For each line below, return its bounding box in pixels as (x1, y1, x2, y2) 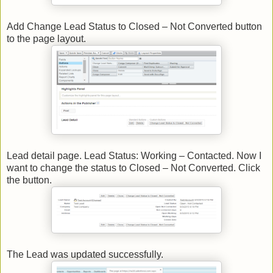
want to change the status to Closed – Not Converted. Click (7, 162, 260, 173)
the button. (7, 174, 52, 185)
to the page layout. (7, 33, 86, 44)
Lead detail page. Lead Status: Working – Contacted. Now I (7, 150, 261, 161)
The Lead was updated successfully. (7, 249, 163, 260)
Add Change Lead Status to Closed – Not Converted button (7, 21, 262, 32)
